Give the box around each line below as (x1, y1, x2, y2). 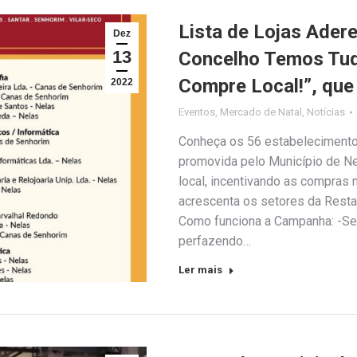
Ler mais (178, 263, 222, 276)
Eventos (178, 105, 215, 118)
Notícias (307, 105, 345, 118)
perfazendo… (178, 233, 251, 249)
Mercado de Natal (220, 105, 302, 118)
